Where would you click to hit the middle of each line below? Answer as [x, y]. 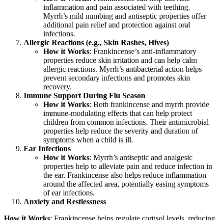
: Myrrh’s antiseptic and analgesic [141, 158]
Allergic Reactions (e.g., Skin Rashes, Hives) [96, 43]
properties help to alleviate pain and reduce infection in [128, 166]
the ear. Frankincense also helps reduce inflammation [125, 175]
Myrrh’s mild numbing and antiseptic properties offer [125, 16]
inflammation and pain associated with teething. [117, 7]
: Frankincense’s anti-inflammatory [143, 52]
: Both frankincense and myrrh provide [149, 105]
